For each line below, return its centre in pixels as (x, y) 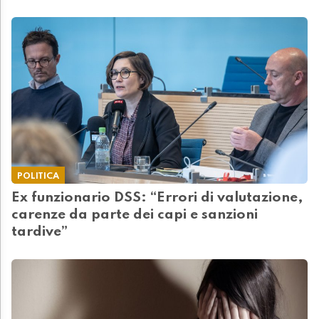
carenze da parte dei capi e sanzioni (135, 215)
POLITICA (38, 177)
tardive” (40, 232)
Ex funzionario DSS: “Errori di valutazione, (157, 198)
